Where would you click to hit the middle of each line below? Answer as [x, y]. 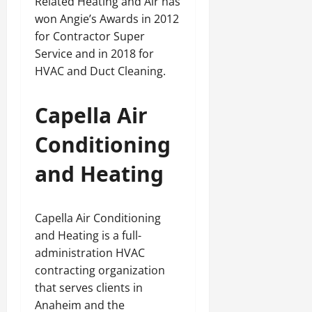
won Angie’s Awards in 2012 [107, 19]
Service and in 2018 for [94, 54]
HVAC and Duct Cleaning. [100, 71]
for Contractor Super [90, 36]
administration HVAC [90, 253]
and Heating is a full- [88, 235]
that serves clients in [89, 288]
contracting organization [100, 270]
